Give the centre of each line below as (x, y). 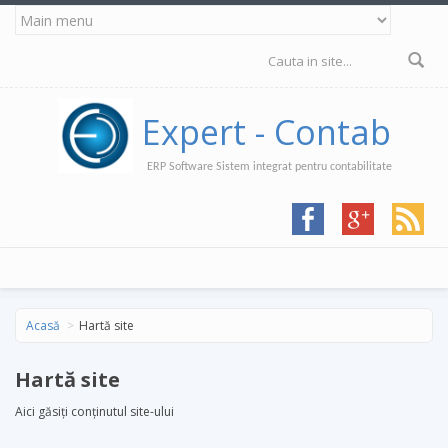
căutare (293, 80)
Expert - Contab (266, 131)
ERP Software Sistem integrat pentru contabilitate (269, 167)
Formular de (316, 56)
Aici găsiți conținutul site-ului (94, 411)
